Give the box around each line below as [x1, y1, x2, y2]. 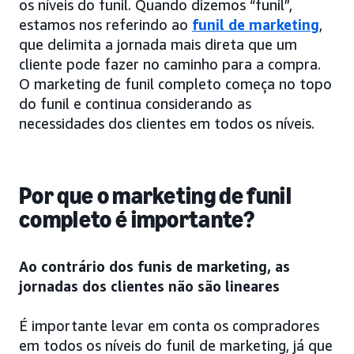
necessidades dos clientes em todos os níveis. [19, 114, 314, 132]
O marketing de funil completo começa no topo [19, 74, 332, 92]
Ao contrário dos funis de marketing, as [19, 257, 290, 275]
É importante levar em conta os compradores [19, 316, 319, 334]
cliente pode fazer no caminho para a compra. [19, 55, 321, 73]
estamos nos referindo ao [19, 15, 192, 33]
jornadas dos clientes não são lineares [19, 277, 280, 295]
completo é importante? [19, 205, 255, 234]
